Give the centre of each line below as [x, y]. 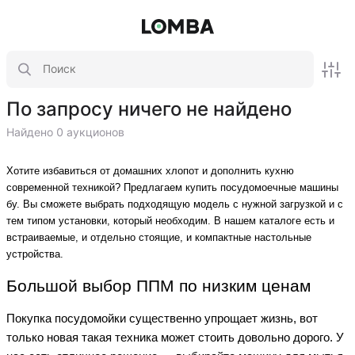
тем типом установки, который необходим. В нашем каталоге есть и [170, 221]
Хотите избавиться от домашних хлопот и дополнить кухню [150, 171]
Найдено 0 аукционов [65, 132]
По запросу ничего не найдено [149, 109]
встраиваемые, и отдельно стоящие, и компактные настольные [159, 237]
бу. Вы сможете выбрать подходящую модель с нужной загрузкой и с [175, 204]
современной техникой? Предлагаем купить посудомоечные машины [172, 187]
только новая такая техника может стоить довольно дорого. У [175, 338]
